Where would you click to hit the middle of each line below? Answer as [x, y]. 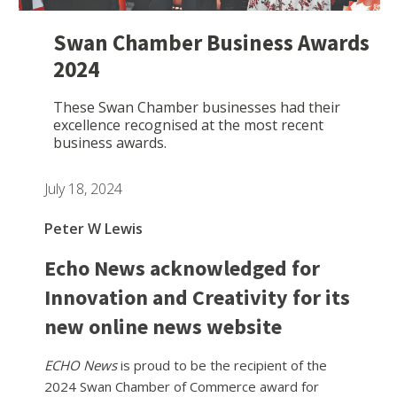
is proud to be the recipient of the [222, 365]
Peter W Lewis [93, 228]
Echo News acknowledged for [182, 268]
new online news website [163, 326]
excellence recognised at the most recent [188, 125]
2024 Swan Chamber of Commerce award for [182, 386]
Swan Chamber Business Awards [211, 42]
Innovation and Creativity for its [197, 297]
